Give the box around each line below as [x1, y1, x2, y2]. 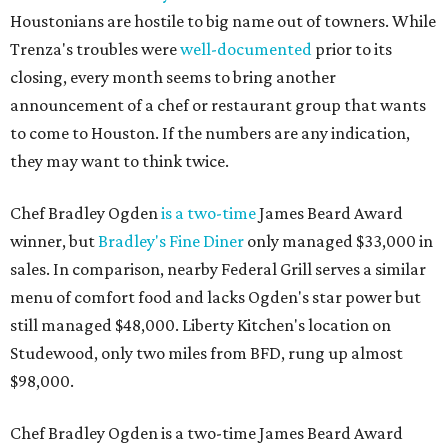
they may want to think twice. [10, 151, 229, 172]
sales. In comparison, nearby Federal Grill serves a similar [10, 259, 426, 280]
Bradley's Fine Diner [98, 231, 244, 252]
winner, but [10, 231, 98, 252]
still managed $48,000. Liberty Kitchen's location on [10, 315, 391, 336]
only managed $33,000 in [244, 231, 433, 252]
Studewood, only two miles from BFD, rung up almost [10, 343, 403, 364]
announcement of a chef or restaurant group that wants [10, 95, 426, 116]
